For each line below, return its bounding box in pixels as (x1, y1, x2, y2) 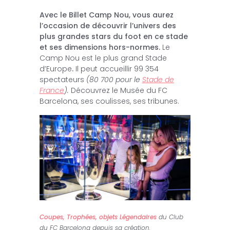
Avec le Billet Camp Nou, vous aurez (39, 10, 174, 21)
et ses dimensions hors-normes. (39, 42, 160, 53)
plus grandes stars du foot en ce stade (39, 31, 188, 42)
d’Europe (39, 64, 72, 74)
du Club (156, 212, 183, 221)
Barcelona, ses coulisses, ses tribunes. (39, 96, 179, 107)
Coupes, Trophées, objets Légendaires (39, 212, 157, 221)
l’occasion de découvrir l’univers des (39, 21, 176, 31)
